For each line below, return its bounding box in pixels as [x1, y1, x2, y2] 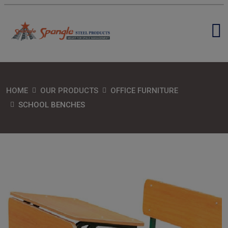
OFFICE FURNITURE [110, 86, 178, 96]
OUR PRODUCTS [40, 86, 98, 96]
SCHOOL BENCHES [18, 100, 85, 110]
